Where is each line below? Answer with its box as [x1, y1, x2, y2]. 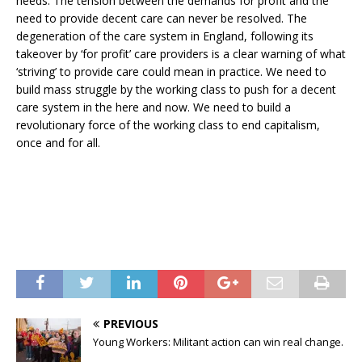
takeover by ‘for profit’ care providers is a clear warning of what [16, 45, 346, 61]
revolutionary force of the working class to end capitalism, [16, 116, 320, 133]
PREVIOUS [103, 315, 158, 331]
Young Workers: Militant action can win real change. [93, 334, 343, 349]
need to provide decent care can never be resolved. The [16, 10, 307, 26]
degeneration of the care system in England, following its [16, 27, 314, 44]
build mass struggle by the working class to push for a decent [16, 81, 336, 97]
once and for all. [16, 134, 100, 150]
